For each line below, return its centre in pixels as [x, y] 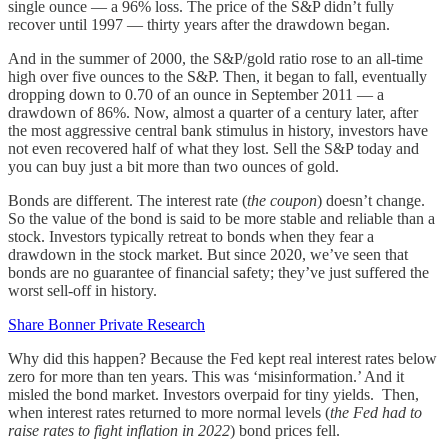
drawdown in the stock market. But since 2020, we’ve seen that [208, 255]
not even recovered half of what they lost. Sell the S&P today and [213, 149]
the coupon [282, 201]
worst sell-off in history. [86, 291]
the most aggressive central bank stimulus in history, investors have [218, 131]
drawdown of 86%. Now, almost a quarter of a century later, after [213, 113]
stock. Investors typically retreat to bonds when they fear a [191, 237]
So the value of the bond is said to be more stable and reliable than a [221, 219]
